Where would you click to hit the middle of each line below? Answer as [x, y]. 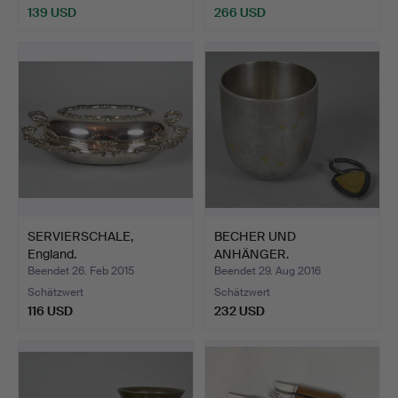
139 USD [52, 13]
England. [52, 255]
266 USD [240, 13]
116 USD [50, 311]
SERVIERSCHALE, [80, 237]
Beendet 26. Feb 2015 [81, 271]
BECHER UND [255, 237]
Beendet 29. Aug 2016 [267, 271]
